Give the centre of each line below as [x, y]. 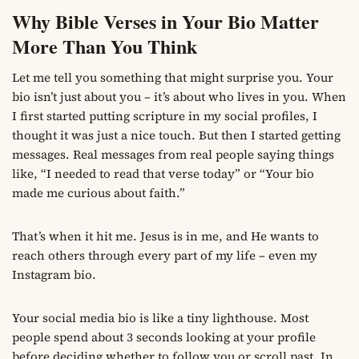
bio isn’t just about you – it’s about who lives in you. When [179, 96]
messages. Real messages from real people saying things [173, 154]
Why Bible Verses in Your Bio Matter [165, 21]
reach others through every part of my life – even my [165, 255]
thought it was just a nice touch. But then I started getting [176, 135]
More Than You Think [105, 46]
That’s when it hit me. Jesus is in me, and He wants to [165, 236]
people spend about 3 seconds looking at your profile [164, 337]
